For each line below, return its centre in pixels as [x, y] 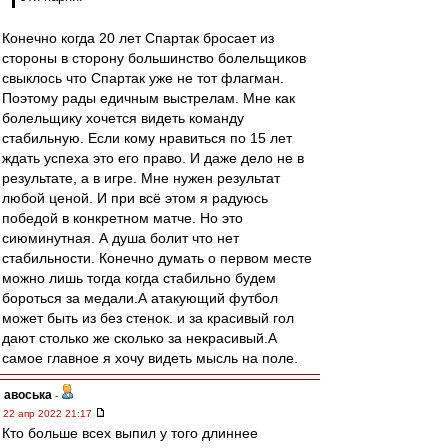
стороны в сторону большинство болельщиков [154, 58]
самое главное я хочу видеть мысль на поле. [150, 358]
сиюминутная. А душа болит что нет [120, 238]
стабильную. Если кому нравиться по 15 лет [147, 138]
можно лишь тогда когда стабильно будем [139, 278]
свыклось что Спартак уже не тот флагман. [143, 78]
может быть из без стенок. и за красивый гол [148, 318]
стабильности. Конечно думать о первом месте [157, 258]
